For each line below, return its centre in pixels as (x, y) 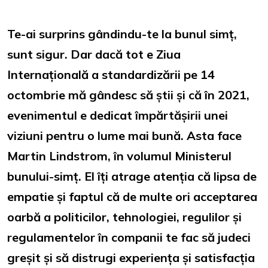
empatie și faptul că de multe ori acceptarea (132, 196)
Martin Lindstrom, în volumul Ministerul (119, 156)
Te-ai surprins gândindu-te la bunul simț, (122, 33)
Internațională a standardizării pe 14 (111, 74)
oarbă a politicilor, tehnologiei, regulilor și (124, 217)
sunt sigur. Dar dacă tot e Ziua (94, 54)
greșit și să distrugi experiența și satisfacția (131, 257)
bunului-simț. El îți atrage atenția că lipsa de (132, 176)
